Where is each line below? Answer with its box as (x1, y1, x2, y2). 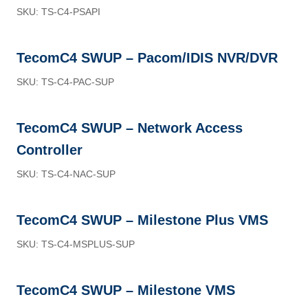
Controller (16, 142, 82, 157)
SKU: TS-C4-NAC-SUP (16, 168, 115, 179)
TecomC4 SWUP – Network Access (16, 120, 243, 135)
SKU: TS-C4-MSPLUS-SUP (16, 239, 135, 250)
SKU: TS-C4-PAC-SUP (16, 76, 114, 87)
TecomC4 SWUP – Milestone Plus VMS (16, 212, 268, 228)
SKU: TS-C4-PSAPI (16, 6, 100, 17)
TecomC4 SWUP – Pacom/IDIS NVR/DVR (16, 50, 278, 65)
